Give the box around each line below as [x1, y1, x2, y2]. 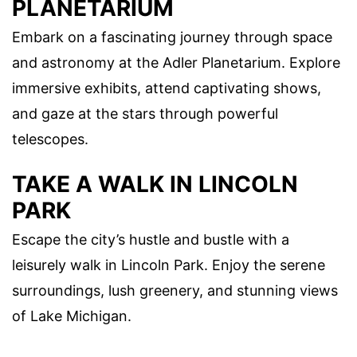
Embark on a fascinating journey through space [12, 29, 332, 46]
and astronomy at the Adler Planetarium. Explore [12, 54, 340, 72]
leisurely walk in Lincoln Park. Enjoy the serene [12, 256, 325, 273]
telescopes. [12, 131, 88, 148]
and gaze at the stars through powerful [12, 105, 278, 123]
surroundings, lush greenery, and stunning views [12, 281, 338, 299]
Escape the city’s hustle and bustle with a [12, 230, 289, 248]
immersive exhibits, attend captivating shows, [12, 80, 321, 97]
